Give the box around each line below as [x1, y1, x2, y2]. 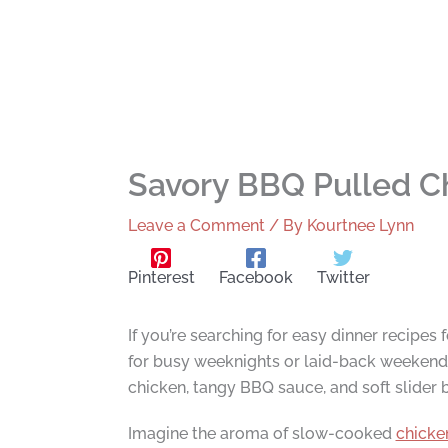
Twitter [316, 267, 370, 287]
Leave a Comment [127, 216, 265, 235]
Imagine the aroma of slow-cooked [127, 423, 396, 443]
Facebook [218, 267, 293, 287]
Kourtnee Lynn [306, 216, 414, 235]
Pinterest [127, 267, 195, 287]
